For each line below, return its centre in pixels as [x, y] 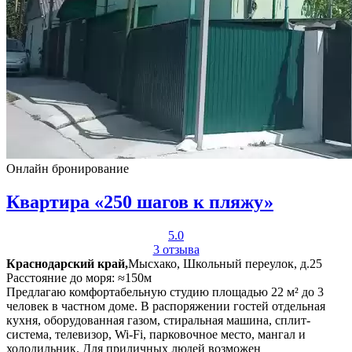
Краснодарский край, [67, 263]
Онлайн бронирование [68, 168]
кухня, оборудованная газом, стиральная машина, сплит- [158, 320]
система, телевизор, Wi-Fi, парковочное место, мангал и [156, 334]
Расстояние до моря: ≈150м [79, 277]
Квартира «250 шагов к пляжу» [140, 202]
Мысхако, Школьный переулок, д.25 [225, 263]
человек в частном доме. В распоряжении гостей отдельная [166, 306]
